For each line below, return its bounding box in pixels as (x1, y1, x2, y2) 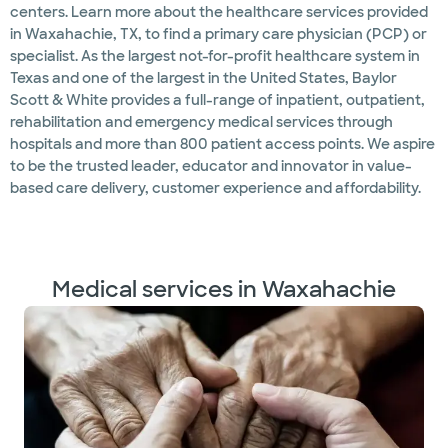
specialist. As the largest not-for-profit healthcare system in (10, 47, 420, 65)
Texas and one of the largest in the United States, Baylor (10, 69, 397, 87)
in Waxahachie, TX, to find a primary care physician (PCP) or (10, 25, 427, 43)
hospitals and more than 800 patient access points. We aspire (10, 135, 435, 153)
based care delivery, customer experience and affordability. (10, 179, 421, 197)
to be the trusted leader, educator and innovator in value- (10, 157, 412, 175)
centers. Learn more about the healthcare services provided (10, 3, 428, 21)
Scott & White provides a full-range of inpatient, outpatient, (10, 91, 425, 109)
